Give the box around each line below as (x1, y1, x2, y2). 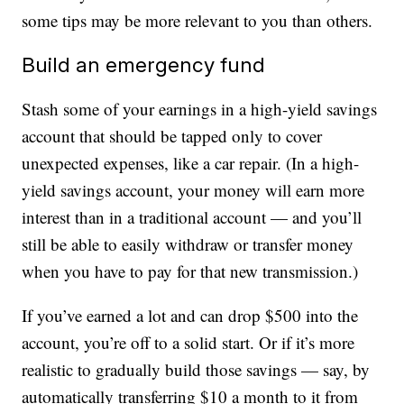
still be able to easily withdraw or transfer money (22, 233, 354, 256)
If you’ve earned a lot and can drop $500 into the (22, 304, 359, 327)
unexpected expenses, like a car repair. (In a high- (22, 151, 360, 175)
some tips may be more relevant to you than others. (22, 9, 373, 32)
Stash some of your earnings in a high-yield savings (22, 97, 378, 121)
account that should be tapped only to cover (22, 124, 323, 148)
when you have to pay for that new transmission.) (22, 260, 359, 283)
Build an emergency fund (22, 52, 266, 78)
